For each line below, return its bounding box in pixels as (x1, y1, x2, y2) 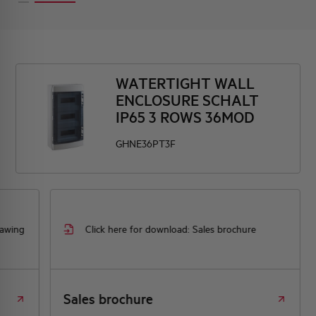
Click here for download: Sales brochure (85, 222, 257, 236)
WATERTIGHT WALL (116, 73, 255, 93)
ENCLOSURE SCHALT (116, 90, 260, 110)
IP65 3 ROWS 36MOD (116, 107, 255, 127)
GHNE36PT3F (116, 137, 176, 150)
